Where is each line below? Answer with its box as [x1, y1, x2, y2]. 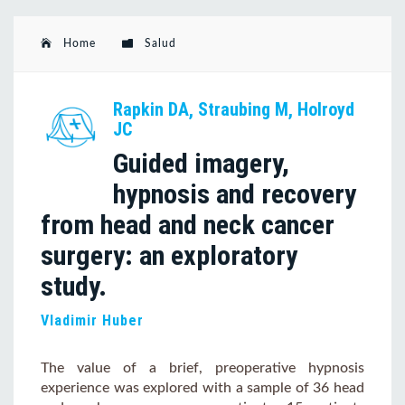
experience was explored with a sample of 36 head [41, 380, 364, 395]
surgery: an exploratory [41, 239, 297, 271]
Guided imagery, [113, 146, 289, 179]
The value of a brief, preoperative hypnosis [41, 360, 364, 375]
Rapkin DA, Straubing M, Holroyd [113, 98, 354, 120]
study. [41, 269, 107, 302]
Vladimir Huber [41, 311, 144, 329]
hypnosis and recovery [113, 177, 356, 210]
